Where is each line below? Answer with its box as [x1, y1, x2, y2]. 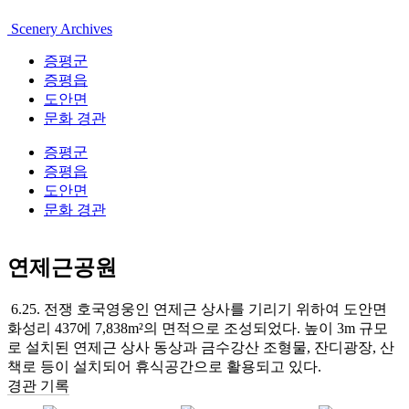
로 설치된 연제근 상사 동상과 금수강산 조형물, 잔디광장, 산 [7, 339, 394, 355]
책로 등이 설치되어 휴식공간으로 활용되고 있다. [7, 358, 321, 374]
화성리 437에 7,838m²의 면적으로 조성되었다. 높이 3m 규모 [7, 320, 388, 336]
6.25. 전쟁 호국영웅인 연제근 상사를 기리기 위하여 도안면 [7, 300, 387, 317]
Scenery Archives [7, 20, 112, 37]
